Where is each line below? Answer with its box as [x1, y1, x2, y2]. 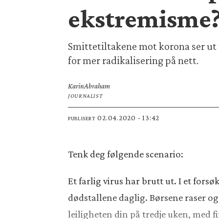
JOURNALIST [68, 92, 103, 100]
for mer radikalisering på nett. [68, 53, 199, 66]
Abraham [84, 82, 110, 90]
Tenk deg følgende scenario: [68, 149, 184, 160]
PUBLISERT [68, 115, 96, 122]
